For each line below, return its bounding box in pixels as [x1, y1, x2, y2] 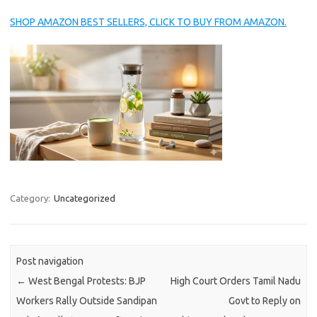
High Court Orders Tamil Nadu [170, 275, 301, 287]
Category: [10, 193, 52, 203]
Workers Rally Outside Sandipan [16, 295, 158, 307]
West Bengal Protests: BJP [26, 275, 146, 287]
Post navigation [16, 255, 84, 267]
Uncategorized [54, 193, 115, 203]
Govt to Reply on [228, 295, 301, 307]
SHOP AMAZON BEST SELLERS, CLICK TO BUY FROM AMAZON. [10, 16, 287, 28]
